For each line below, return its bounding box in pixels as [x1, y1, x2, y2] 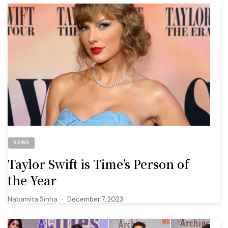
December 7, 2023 [67, 194, 123, 204]
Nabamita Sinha [8, 194, 58, 204]
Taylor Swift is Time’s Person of [8, 155, 189, 173]
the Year [8, 172, 56, 189]
